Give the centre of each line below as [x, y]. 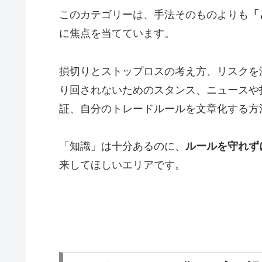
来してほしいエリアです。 [122, 165]
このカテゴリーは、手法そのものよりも [154, 15]
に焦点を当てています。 [117, 34]
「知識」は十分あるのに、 [122, 146]
